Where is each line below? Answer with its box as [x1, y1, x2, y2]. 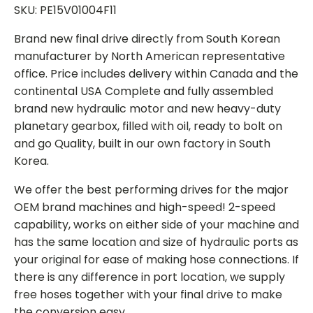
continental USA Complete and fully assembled [14, 82, 273, 99]
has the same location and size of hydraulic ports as [14, 233, 298, 250]
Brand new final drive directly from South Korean [14, 30, 280, 47]
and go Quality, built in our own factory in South [14, 135, 270, 152]
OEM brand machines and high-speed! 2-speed [14, 198, 275, 215]
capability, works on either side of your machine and [14, 216, 299, 233]
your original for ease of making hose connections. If [14, 251, 299, 268]
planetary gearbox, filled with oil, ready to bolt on [14, 117, 282, 134]
